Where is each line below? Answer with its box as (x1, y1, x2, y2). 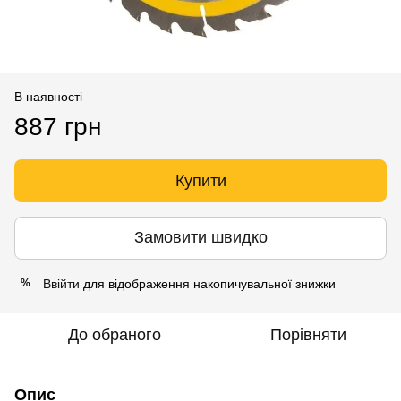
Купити (175, 171, 226, 190)
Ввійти (43, 276, 80, 291)
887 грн (14, 112, 101, 141)
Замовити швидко (133, 228, 268, 247)
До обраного (68, 325, 161, 344)
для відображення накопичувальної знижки (80, 276, 336, 291)
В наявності (14, 89, 82, 104)
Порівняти (269, 325, 346, 344)
